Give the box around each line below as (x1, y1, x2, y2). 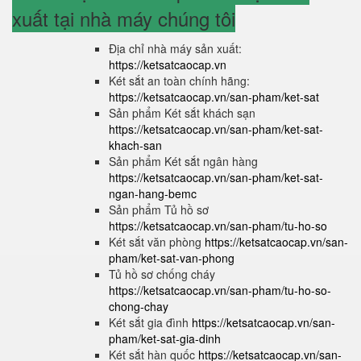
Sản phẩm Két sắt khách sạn (109, 105, 255, 121)
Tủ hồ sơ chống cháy (109, 266, 215, 282)
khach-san (109, 137, 162, 153)
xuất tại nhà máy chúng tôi (12, 4, 235, 32)
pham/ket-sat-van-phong (109, 250, 234, 266)
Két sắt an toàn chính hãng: (109, 73, 250, 89)
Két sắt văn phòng (109, 234, 205, 250)
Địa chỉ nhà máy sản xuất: (109, 40, 242, 56)
